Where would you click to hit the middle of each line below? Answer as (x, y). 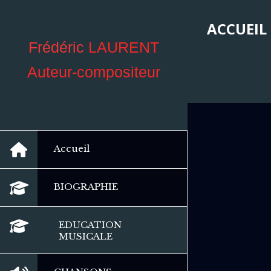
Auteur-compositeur (94, 72)
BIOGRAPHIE (86, 187)
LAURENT (124, 47)
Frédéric (56, 47)
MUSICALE (86, 236)
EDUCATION (90, 225)
